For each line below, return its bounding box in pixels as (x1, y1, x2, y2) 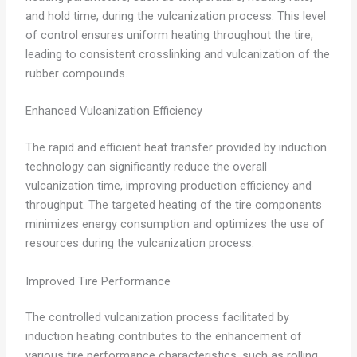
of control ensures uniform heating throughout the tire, (25, 27, 313, 42)
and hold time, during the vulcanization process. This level (25, 8, 326, 23)
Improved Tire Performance (25, 273, 171, 288)
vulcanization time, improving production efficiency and (25, 178, 312, 194)
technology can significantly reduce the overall (25, 159, 267, 175)
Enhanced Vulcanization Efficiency (25, 104, 202, 119)
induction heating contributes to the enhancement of (25, 329, 302, 344)
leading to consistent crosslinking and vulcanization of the (25, 46, 330, 61)
